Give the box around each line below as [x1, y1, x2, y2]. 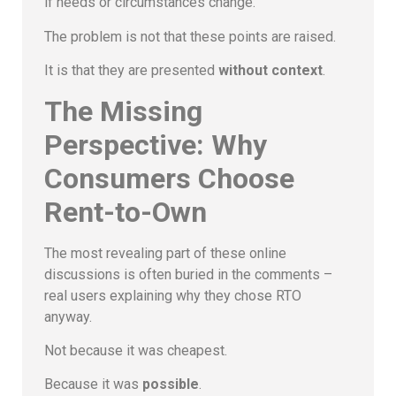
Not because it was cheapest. [44, 342, 227, 360]
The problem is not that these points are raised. [44, 27, 336, 45]
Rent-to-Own [44, 194, 207, 229]
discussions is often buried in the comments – [44, 265, 332, 283]
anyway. [44, 308, 92, 325]
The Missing [44, 94, 202, 128]
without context [218, 62, 323, 80]
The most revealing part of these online [44, 244, 286, 262]
